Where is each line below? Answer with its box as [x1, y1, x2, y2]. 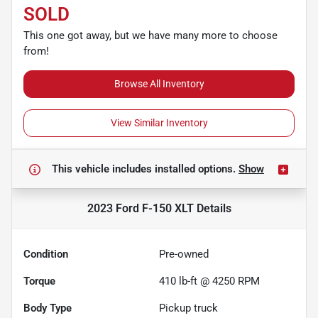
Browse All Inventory [114, 77, 204, 89]
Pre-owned [159, 247, 209, 261]
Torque [23, 274, 55, 287]
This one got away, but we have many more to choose [23, 28, 278, 42]
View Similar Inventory [110, 116, 208, 128]
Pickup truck [159, 301, 218, 314]
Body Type [23, 301, 72, 314]
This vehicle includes [52, 162, 155, 175]
